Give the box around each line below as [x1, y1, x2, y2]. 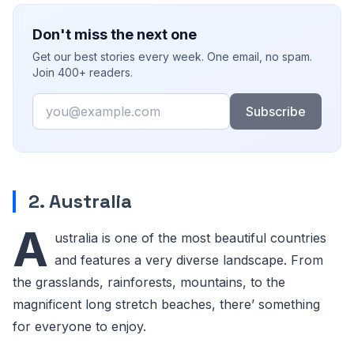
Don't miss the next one [32, 26, 197, 43]
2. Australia [28, 189, 132, 213]
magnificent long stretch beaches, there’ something [13, 296, 320, 312]
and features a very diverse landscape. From [55, 252, 323, 268]
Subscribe [245, 104, 306, 119]
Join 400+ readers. [32, 66, 133, 79]
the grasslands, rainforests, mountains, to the [13, 274, 285, 290]
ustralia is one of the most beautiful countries [55, 230, 326, 246]
